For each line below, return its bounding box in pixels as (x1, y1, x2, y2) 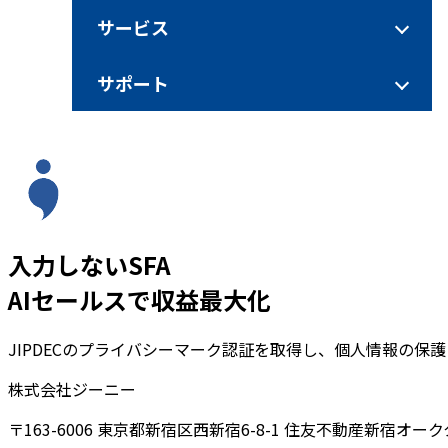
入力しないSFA (8, 246, 171, 282)
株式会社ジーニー (8, 376, 136, 401)
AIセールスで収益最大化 (8, 281, 271, 317)
